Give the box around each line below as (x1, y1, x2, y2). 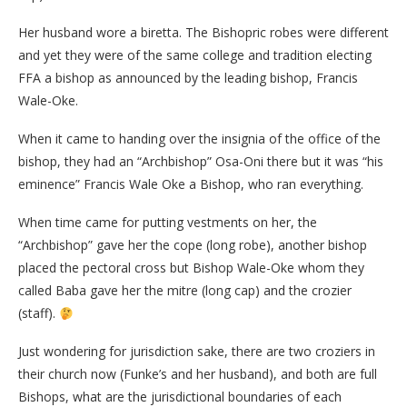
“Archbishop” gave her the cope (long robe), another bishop (18, 236, 367, 254)
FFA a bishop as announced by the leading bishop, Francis (18, 69, 358, 87)
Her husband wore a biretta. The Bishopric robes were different (18, 24, 389, 42)
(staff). (18, 304, 59, 323)
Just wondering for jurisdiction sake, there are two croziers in (18, 342, 375, 361)
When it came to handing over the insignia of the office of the (18, 130, 381, 148)
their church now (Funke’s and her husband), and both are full (18, 365, 377, 383)
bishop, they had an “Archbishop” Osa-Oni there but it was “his (18, 153, 383, 171)
